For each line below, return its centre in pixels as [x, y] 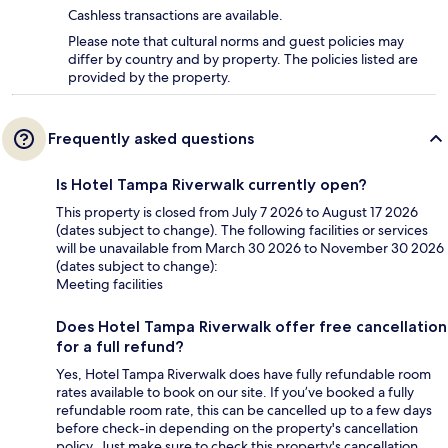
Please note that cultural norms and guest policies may [236, 41]
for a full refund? [120, 347]
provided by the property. [149, 77]
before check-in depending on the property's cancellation [237, 428]
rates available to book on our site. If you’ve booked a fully [235, 392]
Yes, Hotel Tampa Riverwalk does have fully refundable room [243, 374]
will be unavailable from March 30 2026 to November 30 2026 [250, 248]
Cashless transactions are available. [175, 15]
